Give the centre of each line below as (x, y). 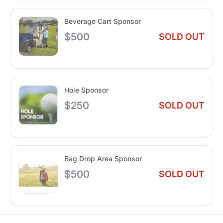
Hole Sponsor (86, 90)
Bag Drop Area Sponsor (103, 159)
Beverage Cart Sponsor (103, 21)
